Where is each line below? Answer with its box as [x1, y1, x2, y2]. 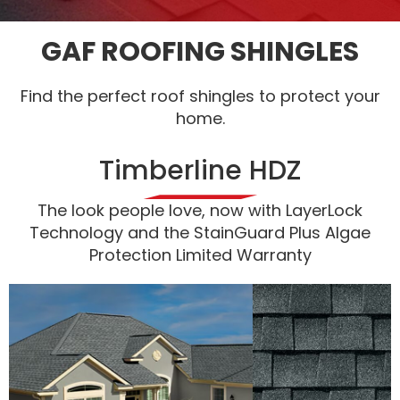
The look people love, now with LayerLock [37, 199, 362, 222]
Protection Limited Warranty [88, 244, 312, 267]
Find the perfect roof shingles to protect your [20, 85, 380, 108]
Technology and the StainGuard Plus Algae [29, 221, 371, 245]
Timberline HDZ [98, 152, 302, 190]
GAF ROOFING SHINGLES [41, 33, 359, 71]
